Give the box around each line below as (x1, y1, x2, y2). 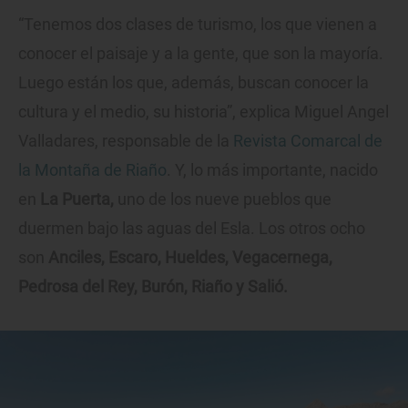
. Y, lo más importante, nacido (167, 160, 378, 180)
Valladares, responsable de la (18, 131, 233, 151)
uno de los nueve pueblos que (114, 189, 331, 209)
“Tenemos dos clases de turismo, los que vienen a (18, 15, 377, 35)
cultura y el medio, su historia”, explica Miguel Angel (18, 102, 389, 122)
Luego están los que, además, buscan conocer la (18, 73, 369, 93)
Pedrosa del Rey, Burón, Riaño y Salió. (18, 277, 288, 297)
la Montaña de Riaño (18, 160, 167, 180)
